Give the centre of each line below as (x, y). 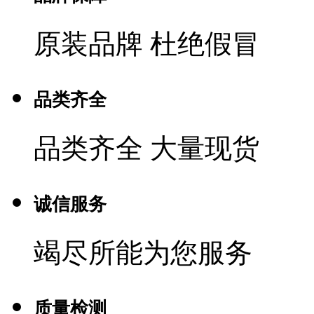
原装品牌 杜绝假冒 (146, 43)
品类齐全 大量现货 (146, 148)
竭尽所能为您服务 (143, 252)
